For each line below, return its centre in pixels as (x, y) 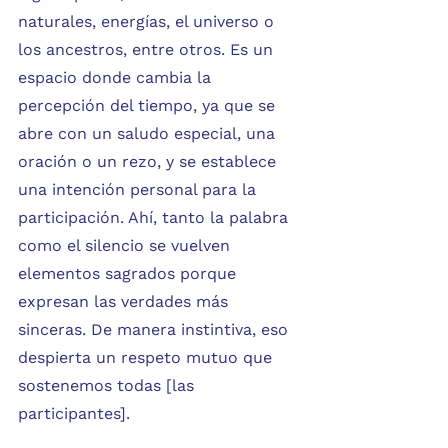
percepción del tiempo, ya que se (149, 106)
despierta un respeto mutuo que (147, 358)
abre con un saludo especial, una (149, 134)
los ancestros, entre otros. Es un (148, 50)
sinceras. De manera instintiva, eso (155, 330)
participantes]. (74, 414)
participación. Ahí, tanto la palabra (155, 218)
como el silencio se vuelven (126, 246)
